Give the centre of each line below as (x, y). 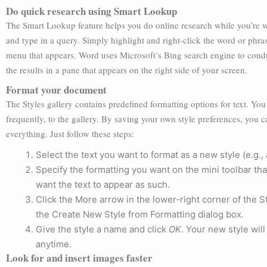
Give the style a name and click (102, 229)
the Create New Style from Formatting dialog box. (140, 214)
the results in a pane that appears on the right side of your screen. (127, 70)
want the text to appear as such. (103, 184)
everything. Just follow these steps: (70, 133)
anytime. (54, 244)
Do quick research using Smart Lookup (91, 11)
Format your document (56, 90)
